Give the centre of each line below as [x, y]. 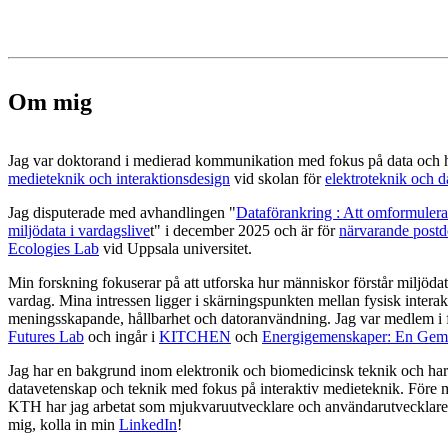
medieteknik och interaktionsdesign [119, 179]
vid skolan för [277, 179]
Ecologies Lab [53, 249]
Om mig [50, 102]
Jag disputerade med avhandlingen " [122, 213]
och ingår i [121, 337]
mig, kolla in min [63, 425]
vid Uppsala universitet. [175, 249]
